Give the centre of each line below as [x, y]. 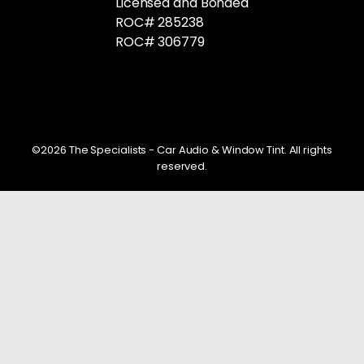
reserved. [182, 166]
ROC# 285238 [159, 22]
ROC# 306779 [160, 41]
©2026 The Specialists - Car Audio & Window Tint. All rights [182, 149]
